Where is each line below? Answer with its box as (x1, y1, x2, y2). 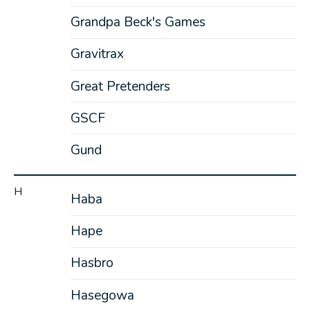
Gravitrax (70, 45, 124, 64)
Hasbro (70, 254, 113, 273)
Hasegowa (70, 286, 134, 304)
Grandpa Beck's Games (70, 13, 206, 32)
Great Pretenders (70, 77, 170, 95)
